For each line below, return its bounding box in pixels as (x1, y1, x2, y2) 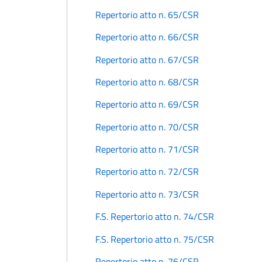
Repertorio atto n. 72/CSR (95, 164, 199, 179)
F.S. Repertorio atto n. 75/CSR (95, 232, 214, 246)
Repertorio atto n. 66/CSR (95, 30, 199, 44)
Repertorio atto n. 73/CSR (95, 187, 199, 201)
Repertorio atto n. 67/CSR (95, 52, 199, 67)
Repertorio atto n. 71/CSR (95, 142, 199, 157)
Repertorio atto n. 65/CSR (95, 7, 199, 22)
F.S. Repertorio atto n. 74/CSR (95, 209, 214, 224)
